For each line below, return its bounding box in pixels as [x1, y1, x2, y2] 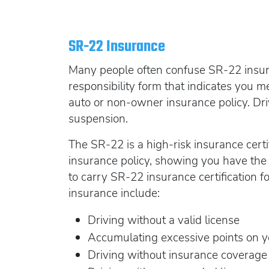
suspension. [68, 110, 128, 127]
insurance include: [68, 185, 160, 202]
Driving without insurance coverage [88, 246, 268, 263]
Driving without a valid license [88, 211, 240, 228]
